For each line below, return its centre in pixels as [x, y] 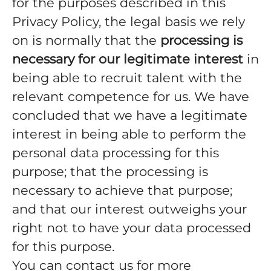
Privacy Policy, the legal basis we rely [129, 21]
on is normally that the [86, 40]
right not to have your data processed [132, 228]
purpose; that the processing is [110, 171]
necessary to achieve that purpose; [122, 190]
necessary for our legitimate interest [128, 59]
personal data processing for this [116, 153]
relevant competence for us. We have [131, 96]
